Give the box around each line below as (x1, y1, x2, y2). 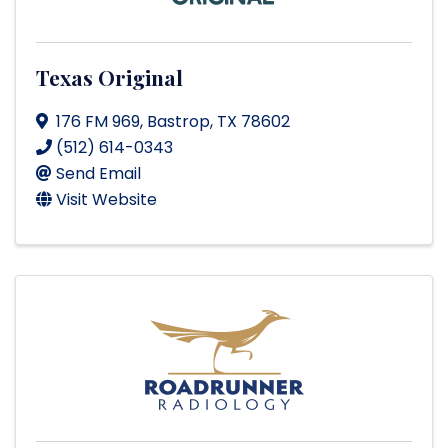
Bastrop (147, 110, 210, 134)
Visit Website (56, 188, 157, 212)
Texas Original (36, 63, 183, 92)
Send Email (56, 162, 141, 186)
